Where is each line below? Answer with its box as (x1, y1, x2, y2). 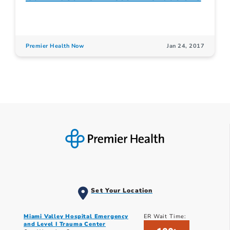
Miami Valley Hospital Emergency (24, 212, 128, 220)
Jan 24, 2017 (167, 42, 204, 50)
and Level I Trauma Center (24, 220, 106, 228)
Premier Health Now (26, 42, 84, 50)
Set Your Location (91, 186, 153, 195)
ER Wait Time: (143, 212, 186, 220)
